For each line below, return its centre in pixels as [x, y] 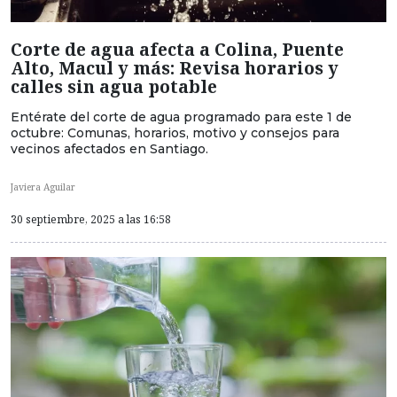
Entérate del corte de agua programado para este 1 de [181, 117]
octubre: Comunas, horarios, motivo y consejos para [175, 132]
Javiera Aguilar [43, 187]
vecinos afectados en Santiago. [109, 148]
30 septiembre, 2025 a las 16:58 [91, 220]
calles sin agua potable [114, 86]
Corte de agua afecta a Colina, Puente [177, 49]
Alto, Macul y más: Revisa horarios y [175, 67]
